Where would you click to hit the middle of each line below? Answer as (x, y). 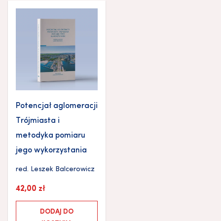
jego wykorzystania (51, 151)
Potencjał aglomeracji (57, 106)
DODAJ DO (57, 212)
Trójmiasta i (38, 121)
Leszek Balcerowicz (63, 170)
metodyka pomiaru (51, 136)
